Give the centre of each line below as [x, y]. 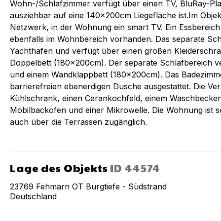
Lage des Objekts [59, 168]
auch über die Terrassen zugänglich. [78, 122]
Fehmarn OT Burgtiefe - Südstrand [101, 186]
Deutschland [33, 196]
